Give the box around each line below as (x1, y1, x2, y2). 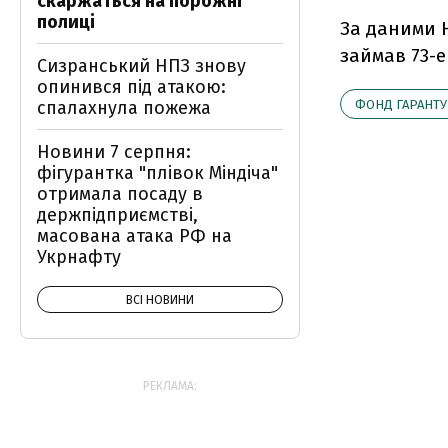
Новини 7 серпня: (37, 141, 191, 163)
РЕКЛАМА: (143, 379, 197, 393)
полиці (37, 11, 95, 33)
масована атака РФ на (37, 225, 232, 247)
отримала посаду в (37, 183, 203, 205)
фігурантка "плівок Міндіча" (37, 162, 278, 184)
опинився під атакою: (37, 76, 226, 98)
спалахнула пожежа (37, 97, 211, 119)
